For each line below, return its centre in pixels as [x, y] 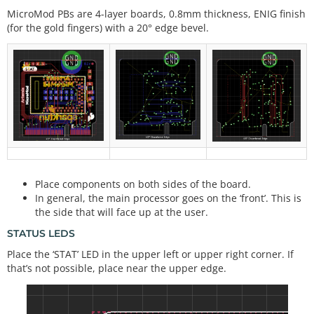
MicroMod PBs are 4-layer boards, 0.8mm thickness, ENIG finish [156, 13]
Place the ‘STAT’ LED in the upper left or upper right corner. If [150, 254]
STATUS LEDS [41, 233]
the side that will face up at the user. [122, 212]
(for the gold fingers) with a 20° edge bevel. [108, 27]
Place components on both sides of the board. [143, 184]
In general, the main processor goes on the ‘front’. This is [168, 198]
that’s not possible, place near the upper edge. [117, 268]
